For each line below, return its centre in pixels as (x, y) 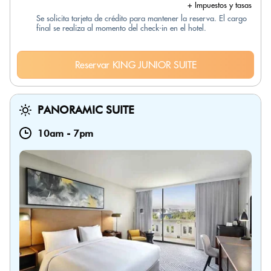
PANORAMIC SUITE (86, 110)
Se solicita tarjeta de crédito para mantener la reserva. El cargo (142, 18)
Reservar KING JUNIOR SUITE (135, 65)
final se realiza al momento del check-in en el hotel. (121, 28)
